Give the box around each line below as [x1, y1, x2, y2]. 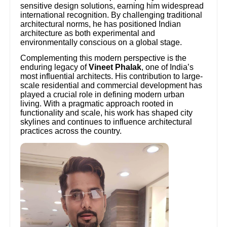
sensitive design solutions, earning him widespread [20, 2, 204, 11]
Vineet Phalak [89, 63, 142, 72]
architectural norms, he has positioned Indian [20, 20, 181, 29]
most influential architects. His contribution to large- [20, 72, 203, 81]
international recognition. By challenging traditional [20, 11, 203, 20]
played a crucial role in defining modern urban [20, 90, 185, 99]
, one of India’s [141, 63, 194, 72]
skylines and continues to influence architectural [20, 118, 193, 127]
